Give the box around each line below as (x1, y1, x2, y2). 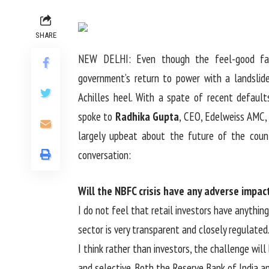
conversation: (78, 147, 131, 162)
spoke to (78, 109, 115, 124)
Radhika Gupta (115, 109, 180, 124)
